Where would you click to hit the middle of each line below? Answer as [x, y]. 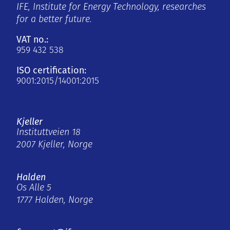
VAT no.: [32, 40]
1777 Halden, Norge [55, 201]
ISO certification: [51, 71]
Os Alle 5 [34, 188]
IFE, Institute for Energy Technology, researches [111, 8]
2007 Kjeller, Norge [54, 145]
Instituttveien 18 [49, 133]
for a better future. [54, 20]
